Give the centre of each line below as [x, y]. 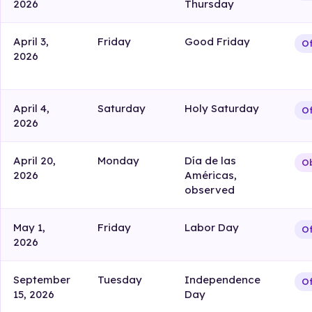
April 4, [32, 109]
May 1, [30, 228]
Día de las [211, 161]
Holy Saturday [222, 109]
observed [210, 190]
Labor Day [212, 228]
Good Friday [218, 42]
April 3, [31, 42]
